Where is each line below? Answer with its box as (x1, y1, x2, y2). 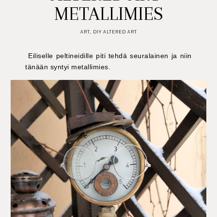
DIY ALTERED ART (93, 29, 137, 35)
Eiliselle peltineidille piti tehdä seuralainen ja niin (25, 52, 192, 60)
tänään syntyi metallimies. (25, 63, 111, 71)
